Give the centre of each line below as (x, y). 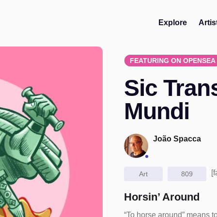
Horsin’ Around (162, 197)
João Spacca (177, 139)
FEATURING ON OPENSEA (173, 61)
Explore (173, 23)
